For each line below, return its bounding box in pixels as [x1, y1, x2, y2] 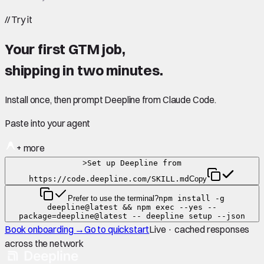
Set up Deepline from [87, 158, 181, 167]
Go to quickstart [84, 223, 150, 235]
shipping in [5, 61, 75, 79]
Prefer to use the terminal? [68, 193, 159, 203]
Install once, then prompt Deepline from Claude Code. [5, 93, 216, 105]
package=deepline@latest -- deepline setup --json [19, 211, 245, 220]
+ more [16, 141, 45, 154]
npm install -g [159, 193, 225, 203]
